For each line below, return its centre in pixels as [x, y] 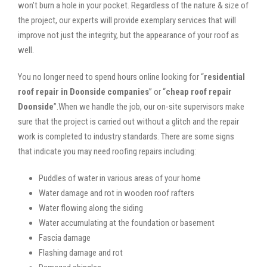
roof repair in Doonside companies [83, 91]
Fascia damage [65, 237]
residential [224, 77]
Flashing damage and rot [81, 252]
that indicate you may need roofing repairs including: [107, 151]
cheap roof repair [199, 91]
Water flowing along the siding [91, 208]
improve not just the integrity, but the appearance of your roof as [128, 35]
